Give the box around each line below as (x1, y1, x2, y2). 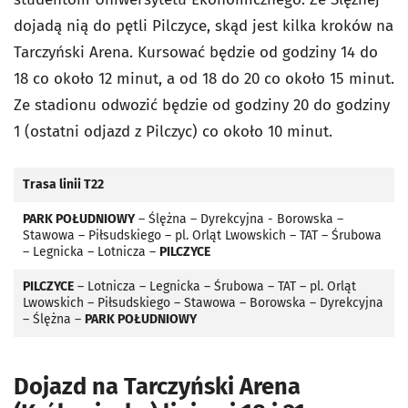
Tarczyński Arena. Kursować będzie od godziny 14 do (14, 42, 378, 62)
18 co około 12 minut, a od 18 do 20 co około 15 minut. (14, 68, 394, 88)
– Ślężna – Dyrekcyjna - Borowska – (135, 210, 343, 227)
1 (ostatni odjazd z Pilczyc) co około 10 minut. (14, 121, 332, 141)
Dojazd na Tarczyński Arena (14, 372, 301, 401)
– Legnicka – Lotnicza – (23, 243, 159, 260)
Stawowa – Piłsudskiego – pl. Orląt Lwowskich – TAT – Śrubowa (23, 227, 382, 243)
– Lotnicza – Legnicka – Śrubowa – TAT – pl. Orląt (74, 278, 356, 294)
